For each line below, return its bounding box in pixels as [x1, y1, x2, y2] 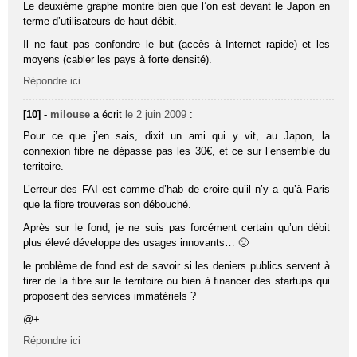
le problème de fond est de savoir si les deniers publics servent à [23, 259, 330, 272]
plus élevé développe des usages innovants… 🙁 [23, 236, 249, 249]
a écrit [93, 108, 126, 120]
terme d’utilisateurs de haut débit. [23, 14, 178, 27]
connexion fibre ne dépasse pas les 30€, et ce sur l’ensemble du [23, 144, 330, 157]
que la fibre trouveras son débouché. [23, 198, 192, 210]
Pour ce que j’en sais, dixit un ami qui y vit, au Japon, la [23, 129, 330, 142]
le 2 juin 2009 [125, 108, 187, 120]
